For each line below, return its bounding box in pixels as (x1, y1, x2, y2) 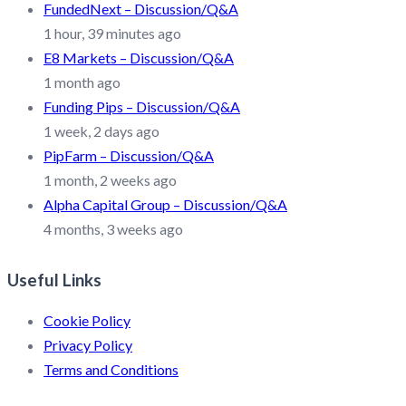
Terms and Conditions (43, 361, 179, 379)
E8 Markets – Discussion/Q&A (43, 48, 234, 66)
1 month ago (43, 72, 121, 91)
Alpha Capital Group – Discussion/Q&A (43, 195, 287, 213)
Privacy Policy (43, 336, 132, 354)
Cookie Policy (43, 312, 130, 330)
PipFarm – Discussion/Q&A (43, 146, 214, 164)
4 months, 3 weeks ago (43, 219, 183, 237)
